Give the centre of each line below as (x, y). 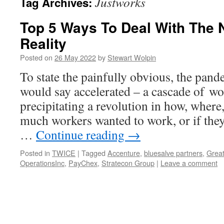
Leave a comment (189, 163)
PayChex (83, 163)
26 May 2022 (75, 57)
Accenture (124, 153)
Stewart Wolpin (132, 57)
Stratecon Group (128, 163)
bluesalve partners (173, 153)
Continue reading (82, 134)
